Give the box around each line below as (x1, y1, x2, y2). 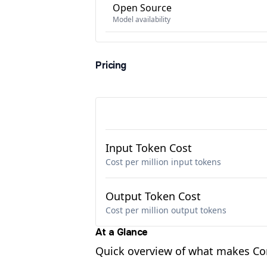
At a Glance (95, 226, 148, 238)
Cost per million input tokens (105, 156, 221, 167)
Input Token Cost (105, 141, 192, 155)
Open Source (113, 1, 172, 14)
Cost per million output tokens (105, 204, 226, 216)
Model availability (113, 14, 170, 24)
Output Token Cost (105, 189, 201, 203)
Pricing (95, 58, 126, 72)
